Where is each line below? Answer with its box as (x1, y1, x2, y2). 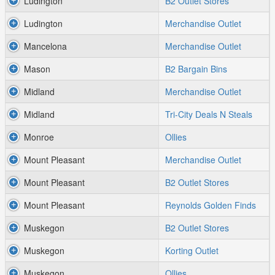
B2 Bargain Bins (165, 63, 227, 75)
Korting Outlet (165, 244, 219, 257)
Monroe (24, 131, 54, 143)
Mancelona (24, 40, 67, 52)
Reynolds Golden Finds (165, 199, 256, 211)
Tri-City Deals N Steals (165, 108, 252, 120)
